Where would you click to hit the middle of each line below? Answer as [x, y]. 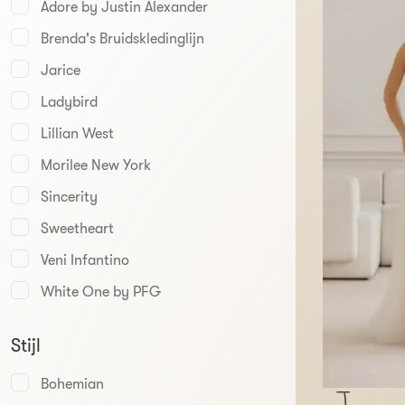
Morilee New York [96, 165]
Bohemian [72, 384]
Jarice [61, 71]
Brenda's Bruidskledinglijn [122, 39]
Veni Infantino [85, 260]
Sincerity [69, 197]
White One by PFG [101, 292]
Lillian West [77, 134]
